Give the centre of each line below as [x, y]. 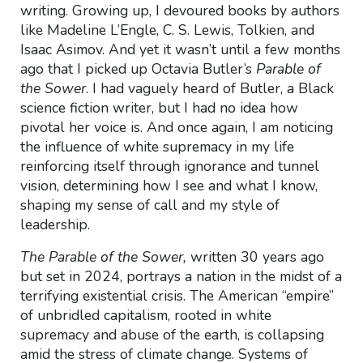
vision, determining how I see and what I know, [169, 186]
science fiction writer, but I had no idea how [159, 108]
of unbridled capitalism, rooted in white [145, 315]
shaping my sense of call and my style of [149, 205]
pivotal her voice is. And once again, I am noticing [176, 127]
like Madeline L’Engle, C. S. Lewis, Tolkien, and [167, 30]
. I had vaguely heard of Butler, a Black [209, 88]
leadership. [55, 224]
